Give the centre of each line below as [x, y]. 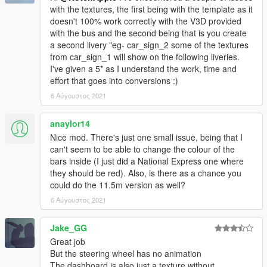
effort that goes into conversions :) [114, 80]
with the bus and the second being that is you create [148, 32]
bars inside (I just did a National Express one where [147, 161]
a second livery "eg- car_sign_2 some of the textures [149, 44]
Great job [68, 241]
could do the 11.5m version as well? [118, 184]
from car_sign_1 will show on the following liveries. [145, 56]
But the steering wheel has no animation [126, 253]
